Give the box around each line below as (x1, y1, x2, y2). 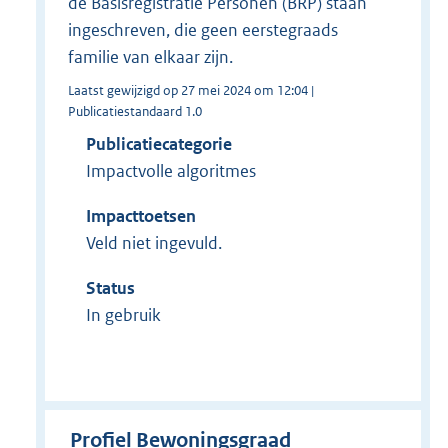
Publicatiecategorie (85, 133, 232, 156)
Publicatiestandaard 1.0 (67, 103, 202, 121)
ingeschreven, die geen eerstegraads (67, 19, 338, 42)
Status (85, 277, 135, 300)
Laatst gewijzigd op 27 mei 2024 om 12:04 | (67, 82, 314, 100)
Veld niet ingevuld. (85, 232, 222, 255)
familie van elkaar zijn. (67, 46, 233, 69)
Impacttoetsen (85, 205, 196, 228)
